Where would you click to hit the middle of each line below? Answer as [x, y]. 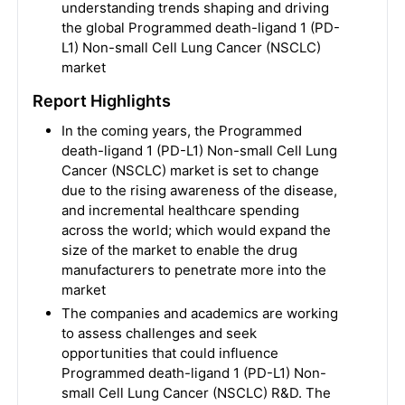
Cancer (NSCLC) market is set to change [190, 170]
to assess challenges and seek [159, 333]
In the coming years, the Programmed [181, 131]
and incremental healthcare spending [180, 210]
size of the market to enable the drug [179, 250]
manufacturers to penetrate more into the [193, 270]
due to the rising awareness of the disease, [199, 190]
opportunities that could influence [170, 353]
